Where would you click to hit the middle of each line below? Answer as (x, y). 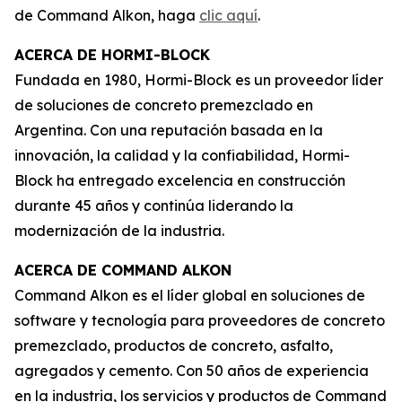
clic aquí (228, 15)
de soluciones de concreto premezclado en (164, 105)
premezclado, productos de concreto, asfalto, (174, 345)
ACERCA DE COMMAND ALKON (123, 270)
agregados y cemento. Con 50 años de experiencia (192, 371)
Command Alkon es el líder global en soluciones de (190, 295)
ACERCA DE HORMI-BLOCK (112, 55)
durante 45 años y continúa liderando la (154, 205)
